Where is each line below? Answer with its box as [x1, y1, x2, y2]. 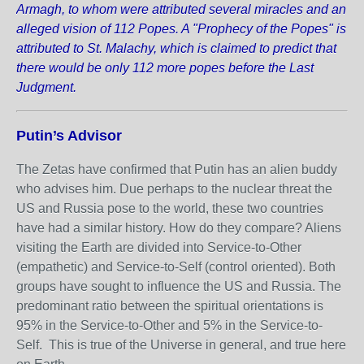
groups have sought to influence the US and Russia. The [16, 279, 341, 293]
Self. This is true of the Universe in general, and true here [16, 338, 346, 352]
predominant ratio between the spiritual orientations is [16, 299, 323, 313]
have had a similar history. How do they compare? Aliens [16, 221, 341, 235]
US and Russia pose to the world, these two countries [16, 201, 323, 215]
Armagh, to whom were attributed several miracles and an [16, 2, 346, 16]
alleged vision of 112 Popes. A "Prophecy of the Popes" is [16, 22, 346, 36]
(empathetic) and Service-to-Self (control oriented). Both [16, 260, 336, 274]
